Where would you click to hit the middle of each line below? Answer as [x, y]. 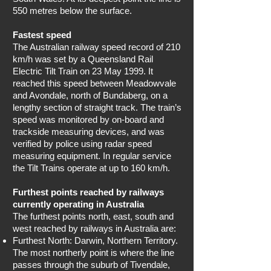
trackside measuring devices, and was [89, 132]
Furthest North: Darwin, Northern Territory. [95, 240]
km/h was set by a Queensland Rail [83, 59]
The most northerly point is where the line [93, 253]
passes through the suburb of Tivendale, [91, 265]
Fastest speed [42, 35]
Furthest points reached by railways [88, 192]
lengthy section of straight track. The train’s [97, 107]
